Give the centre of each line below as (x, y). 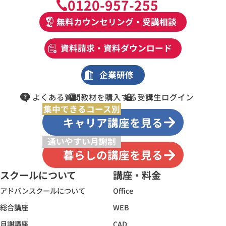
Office (123, 191)
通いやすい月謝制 (81, 142)
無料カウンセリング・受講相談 (116, 21)
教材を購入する (109, 97)
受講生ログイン (165, 97)
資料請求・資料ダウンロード (117, 48)
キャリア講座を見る (113, 122)
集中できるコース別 (81, 109)
